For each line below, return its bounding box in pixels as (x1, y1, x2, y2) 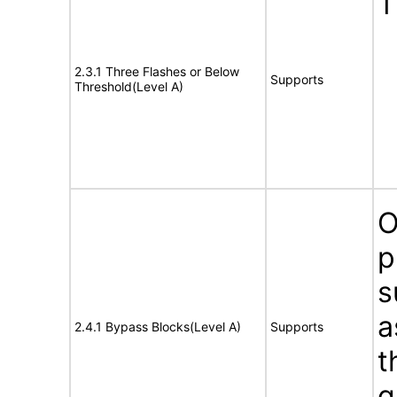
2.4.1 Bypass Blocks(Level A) (74, 319, 241, 334)
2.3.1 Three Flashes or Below (74, 64, 239, 79)
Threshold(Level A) (74, 79, 183, 94)
